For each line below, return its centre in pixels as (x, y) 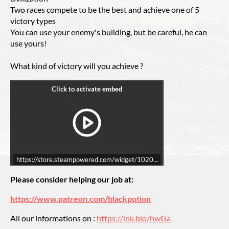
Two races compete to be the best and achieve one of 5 (105, 9)
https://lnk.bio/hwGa (134, 218)
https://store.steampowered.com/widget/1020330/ (92, 159)
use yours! (28, 43)
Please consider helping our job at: (72, 179)
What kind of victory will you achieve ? (77, 66)
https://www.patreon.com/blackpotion (81, 199)
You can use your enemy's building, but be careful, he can (109, 32)
